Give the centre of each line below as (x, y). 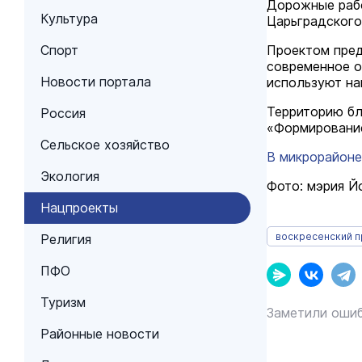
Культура (69, 19)
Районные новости (100, 334)
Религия (66, 239)
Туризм (63, 302)
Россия (63, 113)
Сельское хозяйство (105, 145)
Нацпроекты (79, 208)
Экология (70, 176)
